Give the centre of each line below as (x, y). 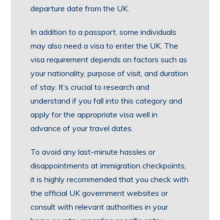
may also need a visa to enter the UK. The (105, 46)
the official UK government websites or (99, 193)
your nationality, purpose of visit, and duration (110, 73)
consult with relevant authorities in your (99, 207)
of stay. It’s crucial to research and (90, 87)
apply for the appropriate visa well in (94, 114)
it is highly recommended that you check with (110, 179)
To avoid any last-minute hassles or (93, 152)
